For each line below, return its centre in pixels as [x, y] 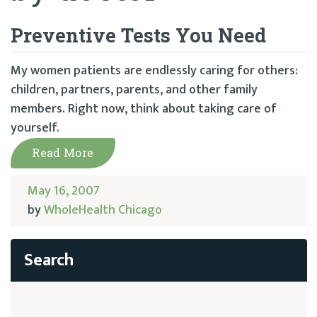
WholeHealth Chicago [103, 210]
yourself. [35, 128]
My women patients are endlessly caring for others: [154, 71]
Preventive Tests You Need [138, 35]
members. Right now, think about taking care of [144, 109]
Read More [63, 152]
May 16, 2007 [64, 191]
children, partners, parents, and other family [134, 90]
